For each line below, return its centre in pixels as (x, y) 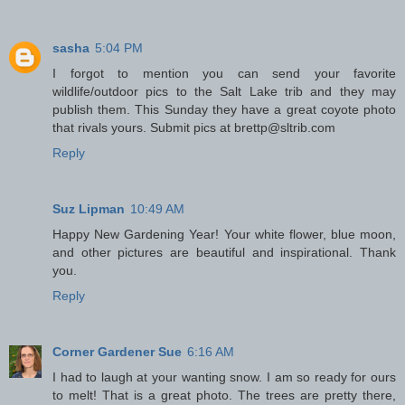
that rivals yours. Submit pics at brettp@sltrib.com (194, 127)
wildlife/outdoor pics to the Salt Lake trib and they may (224, 91)
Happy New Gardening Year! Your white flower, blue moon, (224, 234)
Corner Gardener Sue (117, 351)
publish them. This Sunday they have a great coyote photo (224, 109)
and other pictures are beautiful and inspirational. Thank (224, 252)
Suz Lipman (89, 208)
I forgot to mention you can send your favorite (224, 73)
